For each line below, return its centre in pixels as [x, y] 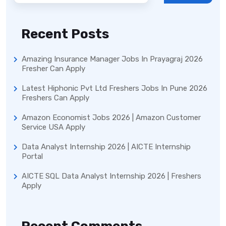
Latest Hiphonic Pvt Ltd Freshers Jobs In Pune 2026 [115, 89]
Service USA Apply [53, 127]
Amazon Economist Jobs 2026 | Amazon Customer [111, 118]
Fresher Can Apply [53, 69]
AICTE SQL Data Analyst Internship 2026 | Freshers [111, 176]
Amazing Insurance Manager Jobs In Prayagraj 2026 [112, 59]
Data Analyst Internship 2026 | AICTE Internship [106, 147]
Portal [32, 157]
